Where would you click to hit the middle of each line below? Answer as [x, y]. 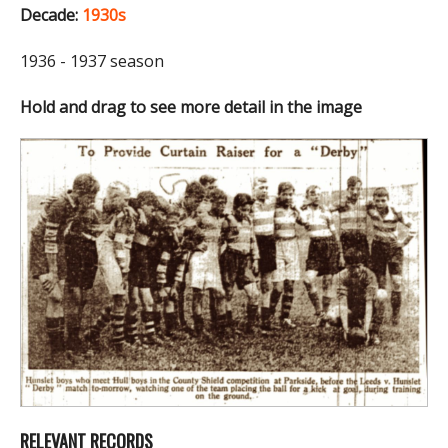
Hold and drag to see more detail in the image [191, 106]
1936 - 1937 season [92, 60]
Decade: [49, 14]
